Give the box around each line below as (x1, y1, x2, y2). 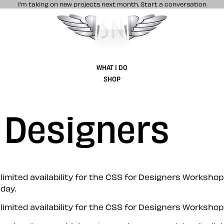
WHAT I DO (96, 63, 127, 71)
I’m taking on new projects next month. (17, 1, 140, 7)
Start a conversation (140, 1, 206, 7)
